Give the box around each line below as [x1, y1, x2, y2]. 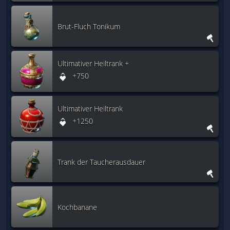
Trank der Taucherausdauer [57, 157, 145, 167]
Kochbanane [57, 202, 97, 212]
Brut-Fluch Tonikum [57, 21, 120, 31]
